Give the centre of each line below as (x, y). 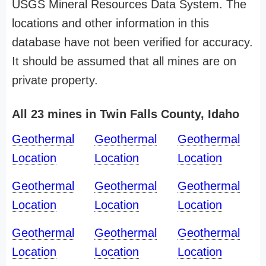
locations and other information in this (110, 23)
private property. (55, 80)
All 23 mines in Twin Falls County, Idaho (126, 114)
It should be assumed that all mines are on (124, 61)
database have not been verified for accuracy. (132, 42)
